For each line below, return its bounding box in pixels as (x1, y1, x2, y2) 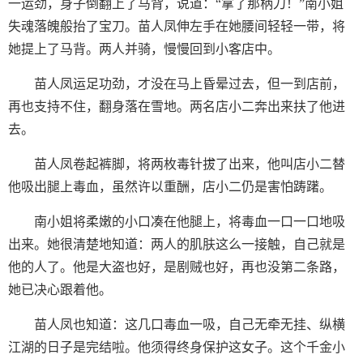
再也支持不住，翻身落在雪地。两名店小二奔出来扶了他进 (8, 100, 345, 113)
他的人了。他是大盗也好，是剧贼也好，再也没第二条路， (8, 260, 345, 274)
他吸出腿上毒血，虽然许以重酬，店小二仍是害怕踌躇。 (8, 180, 332, 194)
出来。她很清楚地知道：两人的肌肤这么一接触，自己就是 (8, 237, 345, 251)
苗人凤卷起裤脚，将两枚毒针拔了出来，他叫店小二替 (34, 157, 345, 171)
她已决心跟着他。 (8, 283, 112, 297)
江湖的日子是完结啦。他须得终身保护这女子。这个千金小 (8, 340, 345, 354)
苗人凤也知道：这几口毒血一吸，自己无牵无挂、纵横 (34, 318, 345, 331)
